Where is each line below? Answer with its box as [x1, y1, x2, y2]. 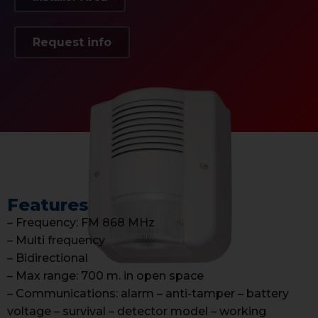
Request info [33, 35, 111, 49]
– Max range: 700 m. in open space [7, 269, 204, 283]
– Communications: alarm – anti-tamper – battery [7, 287, 289, 300]
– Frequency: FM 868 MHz [7, 216, 155, 229]
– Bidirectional [7, 251, 88, 265]
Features [7, 194, 89, 215]
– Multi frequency [7, 234, 105, 247]
